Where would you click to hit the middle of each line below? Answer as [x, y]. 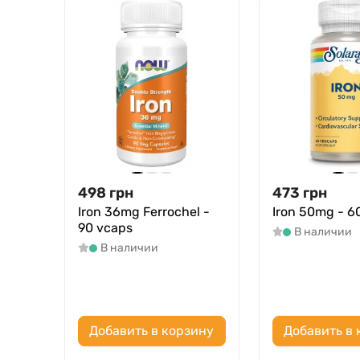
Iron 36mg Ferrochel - [144, 212]
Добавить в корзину [152, 331]
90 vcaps [105, 228]
